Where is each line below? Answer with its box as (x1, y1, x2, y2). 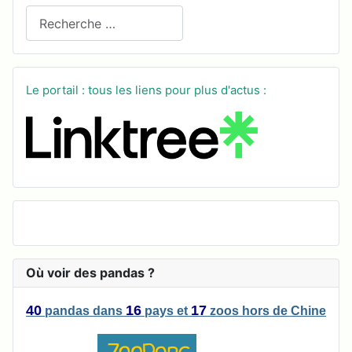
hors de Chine (242, 304, 326, 318)
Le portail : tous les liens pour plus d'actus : (26, 82, 266, 98)
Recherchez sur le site (25, 6, 156, 23)
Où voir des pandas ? (26, 265, 155, 281)
